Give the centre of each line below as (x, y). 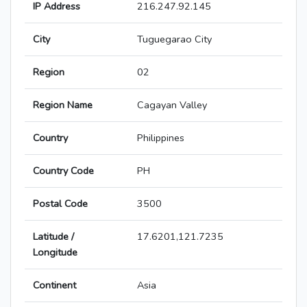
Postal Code (60, 204)
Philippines (161, 138)
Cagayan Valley (172, 105)
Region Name (63, 105)
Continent (54, 285)
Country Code (63, 171)
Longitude (55, 253)
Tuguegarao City (174, 39)
